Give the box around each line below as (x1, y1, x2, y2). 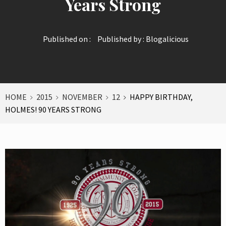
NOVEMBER (62, 91, 102, 102)
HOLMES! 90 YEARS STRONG (5, 104, 101, 115)
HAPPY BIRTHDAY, (130, 91, 193, 102)
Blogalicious (145, 33, 189, 44)
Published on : (42, 33, 91, 44)
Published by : (95, 33, 146, 44)
